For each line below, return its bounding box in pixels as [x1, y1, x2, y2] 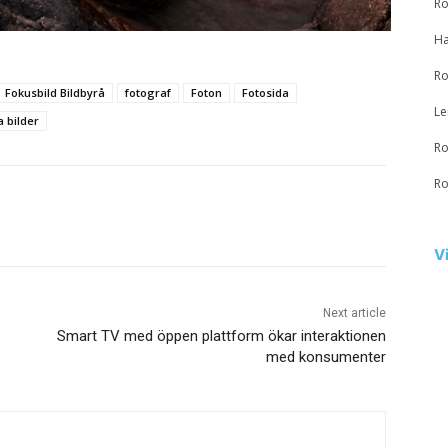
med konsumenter [265, 347, 386, 366]
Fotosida [242, 84, 289, 100]
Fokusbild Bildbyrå [5, 84, 105, 100]
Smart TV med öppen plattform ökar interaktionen [56, 326, 386, 345]
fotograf [125, 84, 171, 100]
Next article [322, 305, 386, 320]
